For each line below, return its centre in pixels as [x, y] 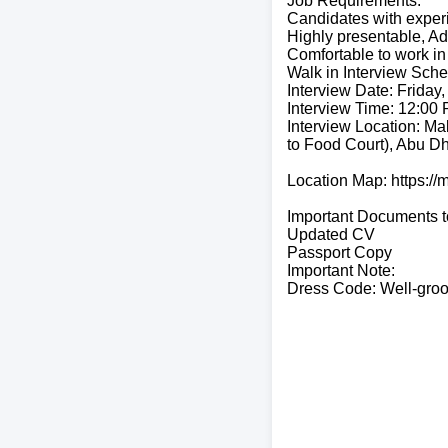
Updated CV [331, 234]
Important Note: [341, 270]
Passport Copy [339, 252]
